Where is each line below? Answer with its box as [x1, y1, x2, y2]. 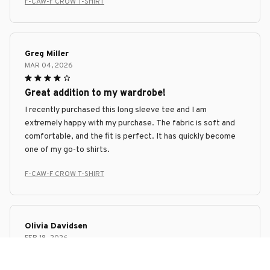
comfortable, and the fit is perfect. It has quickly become [25, 131, 236, 142]
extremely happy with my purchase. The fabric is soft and [25, 118, 235, 128]
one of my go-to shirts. [25, 144, 110, 155]
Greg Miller [25, 48, 69, 59]
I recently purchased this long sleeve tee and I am [25, 104, 207, 115]
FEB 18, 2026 [25, 233, 68, 243]
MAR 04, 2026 [25, 60, 73, 71]
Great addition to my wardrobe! [25, 87, 166, 99]
